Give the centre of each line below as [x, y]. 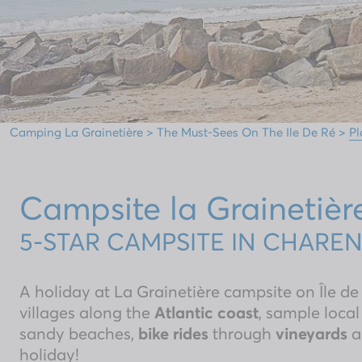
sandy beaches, [79, 333]
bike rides [173, 333]
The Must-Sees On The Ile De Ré [246, 132]
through [240, 333]
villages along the [87, 312]
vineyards [309, 333]
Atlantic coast [206, 312]
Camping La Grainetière [76, 132]
